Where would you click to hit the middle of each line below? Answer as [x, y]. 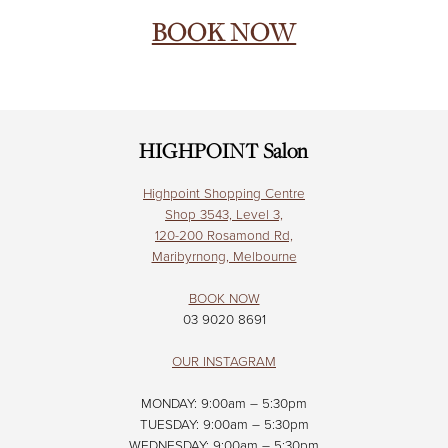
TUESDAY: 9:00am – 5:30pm [224, 424]
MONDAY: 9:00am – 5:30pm [224, 403]
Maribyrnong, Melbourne [224, 256]
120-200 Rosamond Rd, [224, 235]
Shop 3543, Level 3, [224, 214]
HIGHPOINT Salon [224, 150]
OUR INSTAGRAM [224, 361]
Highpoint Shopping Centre [224, 193]
